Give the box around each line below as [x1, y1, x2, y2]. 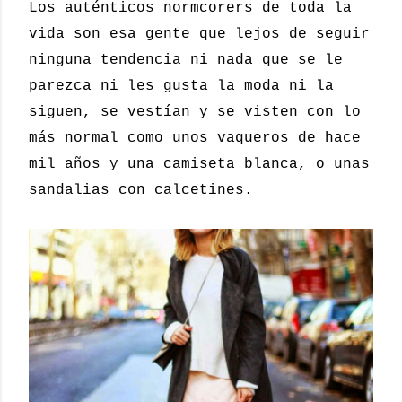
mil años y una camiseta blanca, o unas [29, 156, 370, 172]
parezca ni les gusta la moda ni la [29, 78, 334, 94]
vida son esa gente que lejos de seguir [29, 26, 370, 42]
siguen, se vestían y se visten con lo [29, 104, 361, 120]
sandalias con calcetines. [29, 182, 253, 198]
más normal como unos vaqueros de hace [29, 130, 361, 146]
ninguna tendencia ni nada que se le [29, 52, 343, 68]
